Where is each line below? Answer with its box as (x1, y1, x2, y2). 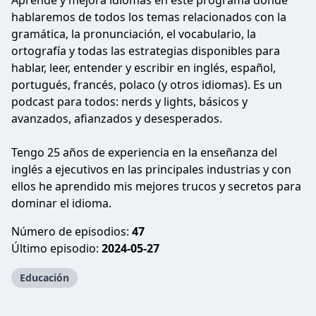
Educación (20, 271, 69, 284)
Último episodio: (11, 241, 102, 256)
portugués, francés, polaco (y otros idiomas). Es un (11, 77, 282, 92)
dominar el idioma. (11, 195, 111, 211)
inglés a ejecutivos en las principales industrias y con (11, 162, 291, 177)
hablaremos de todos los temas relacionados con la (11, 9, 286, 25)
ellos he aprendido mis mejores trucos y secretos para (11, 178, 301, 194)
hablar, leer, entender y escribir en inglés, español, (11, 60, 276, 75)
